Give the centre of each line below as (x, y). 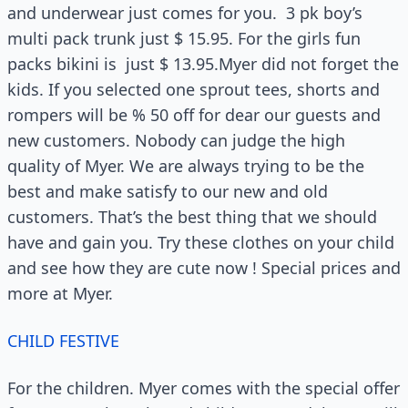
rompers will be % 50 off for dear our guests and (194, 114)
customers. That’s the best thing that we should (192, 216)
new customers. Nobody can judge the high (176, 140)
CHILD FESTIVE (63, 340)
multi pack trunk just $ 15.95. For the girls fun (184, 38)
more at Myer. (60, 293)
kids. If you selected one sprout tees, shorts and (194, 89)
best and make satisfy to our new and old (168, 191)
